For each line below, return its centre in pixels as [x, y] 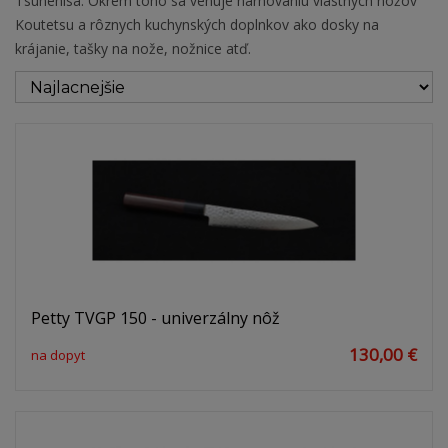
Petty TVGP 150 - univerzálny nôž [155, 318]
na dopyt [58, 355]
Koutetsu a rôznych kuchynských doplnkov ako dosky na [197, 25]
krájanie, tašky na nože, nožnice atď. [133, 49]
